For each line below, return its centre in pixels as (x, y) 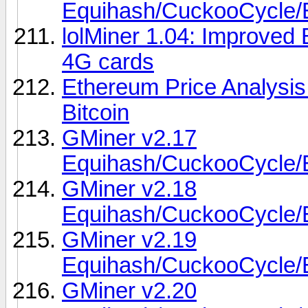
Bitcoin (96, 112)
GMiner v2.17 (129, 138)
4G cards (108, 62)
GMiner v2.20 (129, 290)
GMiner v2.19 (129, 240)
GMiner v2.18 (129, 189)
